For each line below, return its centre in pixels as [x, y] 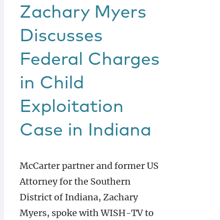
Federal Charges [90, 60]
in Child [52, 83]
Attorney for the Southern [75, 181]
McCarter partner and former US [89, 166]
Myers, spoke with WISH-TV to [87, 213]
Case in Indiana [85, 131]
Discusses [61, 36]
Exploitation [72, 107]
